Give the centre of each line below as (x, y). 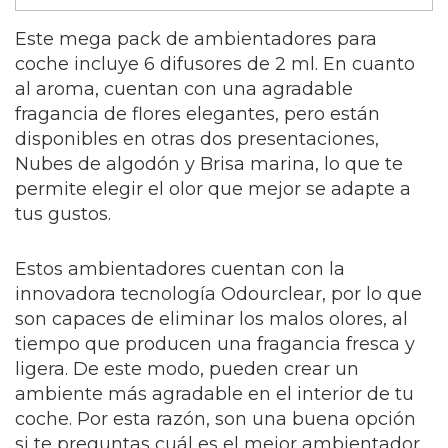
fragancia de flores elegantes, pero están (197, 114)
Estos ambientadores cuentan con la (180, 269)
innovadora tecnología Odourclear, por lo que (218, 294)
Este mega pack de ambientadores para (196, 39)
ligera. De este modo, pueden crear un (187, 369)
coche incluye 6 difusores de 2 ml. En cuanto (215, 64)
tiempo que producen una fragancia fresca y (215, 344)
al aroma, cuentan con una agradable (184, 89)
